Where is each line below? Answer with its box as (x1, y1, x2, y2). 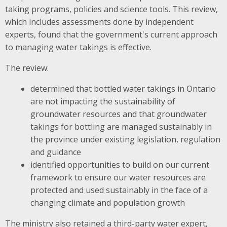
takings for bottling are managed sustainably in (30, 121, 212, 132)
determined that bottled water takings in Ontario (30, 83, 216, 94)
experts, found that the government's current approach (5, 28, 217, 40)
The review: (5, 62, 49, 73)
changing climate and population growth (30, 197, 185, 208)
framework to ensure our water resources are (30, 171, 206, 183)
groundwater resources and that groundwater (30, 108, 207, 120)
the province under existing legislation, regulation (30, 133, 220, 145)
